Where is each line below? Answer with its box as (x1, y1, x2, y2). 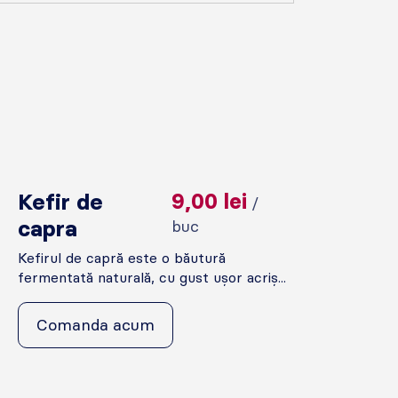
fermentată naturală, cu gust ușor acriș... (18, 268, 287, 286)
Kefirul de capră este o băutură (18, 249, 227, 267)
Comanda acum (36, 314, 155, 335)
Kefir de (18, 187, 104, 215)
